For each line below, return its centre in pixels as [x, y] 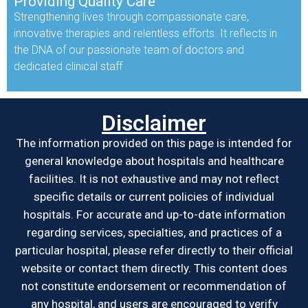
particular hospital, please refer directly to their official [154, 251]
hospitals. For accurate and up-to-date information [154, 215]
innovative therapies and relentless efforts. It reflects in [145, 33]
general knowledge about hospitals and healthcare [154, 161]
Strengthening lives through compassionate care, [131, 17]
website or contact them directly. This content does [154, 268]
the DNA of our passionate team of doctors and [129, 50]
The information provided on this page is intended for [154, 143]
